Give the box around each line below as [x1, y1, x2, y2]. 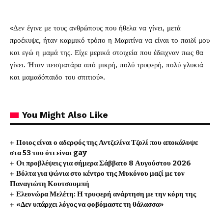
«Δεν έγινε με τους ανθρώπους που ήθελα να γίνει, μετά [10, 24, 181, 32]
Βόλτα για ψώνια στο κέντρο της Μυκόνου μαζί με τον [16, 169, 185, 178]
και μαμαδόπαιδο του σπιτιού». [10, 73, 105, 82]
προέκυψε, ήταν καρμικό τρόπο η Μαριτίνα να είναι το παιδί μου [10, 36, 210, 45]
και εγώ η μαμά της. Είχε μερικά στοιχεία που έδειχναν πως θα [10, 48, 203, 57]
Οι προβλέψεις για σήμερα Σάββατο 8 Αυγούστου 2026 [16, 159, 192, 167]
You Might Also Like [22, 110, 108, 120]
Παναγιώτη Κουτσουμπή [10, 179, 89, 188]
